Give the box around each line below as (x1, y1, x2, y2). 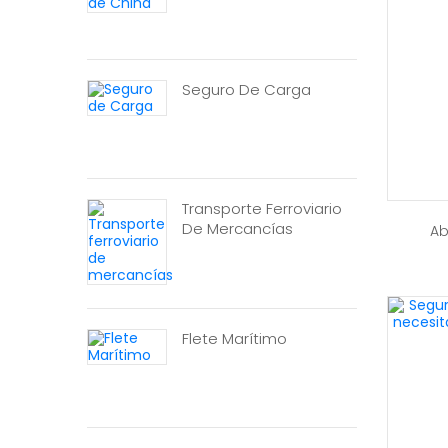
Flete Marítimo (182, 328, 287, 349)
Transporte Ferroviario (182, 198, 342, 219)
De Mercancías (182, 218, 293, 239)
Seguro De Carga (182, 79, 311, 100)
